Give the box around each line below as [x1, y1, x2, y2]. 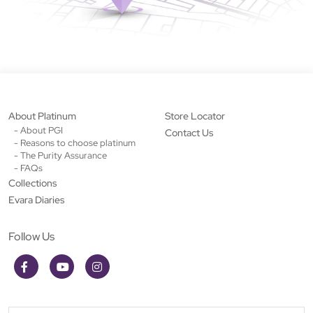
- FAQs [14, 161, 43, 174]
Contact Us [165, 126, 213, 139]
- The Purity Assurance [14, 149, 107, 161]
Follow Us [8, 228, 54, 244]
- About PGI [14, 124, 63, 136]
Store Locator [165, 109, 225, 122]
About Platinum [8, 109, 76, 122]
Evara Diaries [8, 193, 64, 206]
